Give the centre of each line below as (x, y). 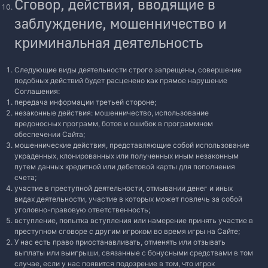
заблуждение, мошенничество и (121, 23)
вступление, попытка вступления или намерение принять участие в (134, 220)
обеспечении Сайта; (50, 134)
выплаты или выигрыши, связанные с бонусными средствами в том (134, 253)
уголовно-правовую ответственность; (82, 210)
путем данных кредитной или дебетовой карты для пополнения (125, 167)
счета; (25, 177)
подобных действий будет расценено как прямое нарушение (121, 80)
